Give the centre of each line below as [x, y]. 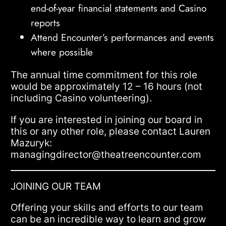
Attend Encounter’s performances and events [123, 38]
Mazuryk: [32, 143]
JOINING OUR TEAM [56, 186]
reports [46, 23]
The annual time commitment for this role [104, 75]
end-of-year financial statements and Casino [119, 8]
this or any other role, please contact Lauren [111, 131]
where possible [62, 52]
